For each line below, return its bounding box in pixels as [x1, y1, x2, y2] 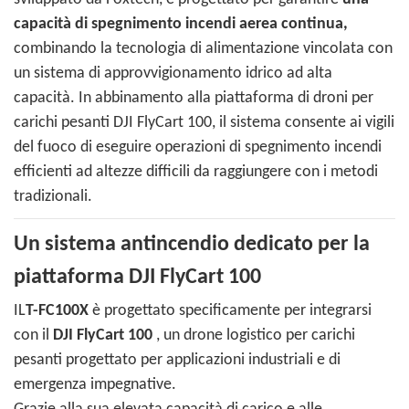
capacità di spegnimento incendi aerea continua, [14, 16, 348, 34]
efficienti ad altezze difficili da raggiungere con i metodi [14, 163, 378, 182]
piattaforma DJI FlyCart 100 [14, 267, 261, 289]
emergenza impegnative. [14, 376, 176, 394]
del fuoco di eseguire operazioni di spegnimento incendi [14, 139, 382, 157]
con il [14, 327, 53, 345]
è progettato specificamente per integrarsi [89, 302, 372, 320]
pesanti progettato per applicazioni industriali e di [14, 351, 341, 370]
